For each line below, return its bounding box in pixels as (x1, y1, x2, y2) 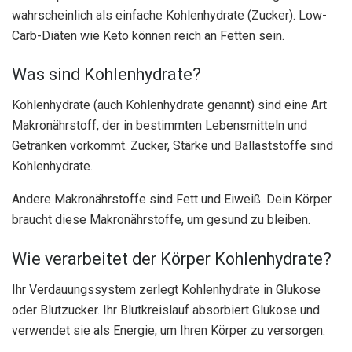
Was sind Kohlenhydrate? (12, 64, 201, 85)
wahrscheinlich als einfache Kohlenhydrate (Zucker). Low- (12, 7, 327, 23)
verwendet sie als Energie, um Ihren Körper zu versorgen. (12, 322, 325, 338)
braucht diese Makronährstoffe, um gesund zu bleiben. (12, 212, 310, 228)
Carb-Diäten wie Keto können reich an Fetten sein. (12, 27, 284, 43)
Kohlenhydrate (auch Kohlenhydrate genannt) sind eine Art (12, 97, 327, 113)
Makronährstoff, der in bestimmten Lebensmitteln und (12, 118, 307, 134)
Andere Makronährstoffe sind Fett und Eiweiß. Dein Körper (12, 192, 332, 207)
